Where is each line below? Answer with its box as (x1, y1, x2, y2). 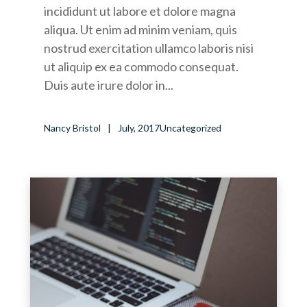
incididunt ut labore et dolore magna (43, 3, 236, 19)
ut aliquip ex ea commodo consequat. (43, 58, 238, 74)
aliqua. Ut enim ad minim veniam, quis (43, 21, 237, 37)
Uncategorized (159, 121, 221, 134)
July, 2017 (117, 121, 160, 134)
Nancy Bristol (43, 121, 101, 134)
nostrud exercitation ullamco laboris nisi (43, 40, 254, 56)
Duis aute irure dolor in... (43, 77, 173, 93)
